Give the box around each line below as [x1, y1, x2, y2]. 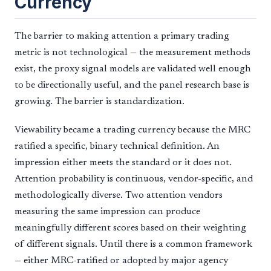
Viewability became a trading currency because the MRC [15, 125, 250, 135]
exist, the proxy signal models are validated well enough [15, 64, 251, 74]
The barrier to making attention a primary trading [15, 31, 229, 41]
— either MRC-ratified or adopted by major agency [15, 255, 228, 266]
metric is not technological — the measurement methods [15, 47, 250, 57]
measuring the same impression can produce [15, 206, 200, 217]
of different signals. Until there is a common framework [15, 239, 252, 249]
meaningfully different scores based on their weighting [15, 223, 246, 233]
